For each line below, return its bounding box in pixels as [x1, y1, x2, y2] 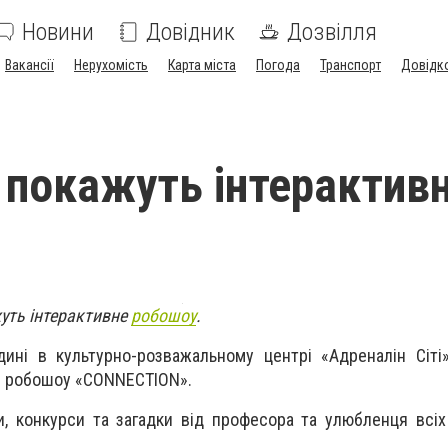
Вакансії [5, 57, 54, 73]
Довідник [146, 18, 235, 46]
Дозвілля [287, 18, 377, 46]
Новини [22, 18, 94, 46]
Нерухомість [74, 57, 148, 73]
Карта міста [168, 57, 236, 73]
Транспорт [320, 57, 381, 73]
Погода [256, 57, 300, 73]
